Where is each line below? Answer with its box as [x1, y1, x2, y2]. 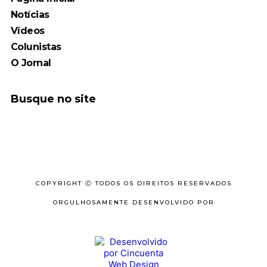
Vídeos [10, 25, 45, 37]
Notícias [10, 9, 49, 21]
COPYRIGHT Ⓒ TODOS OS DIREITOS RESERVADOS [35, 179, 232, 188]
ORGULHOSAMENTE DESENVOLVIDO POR [52, 198, 215, 207]
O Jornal [10, 57, 51, 69]
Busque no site [10, 92, 96, 106]
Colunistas [10, 41, 61, 53]
